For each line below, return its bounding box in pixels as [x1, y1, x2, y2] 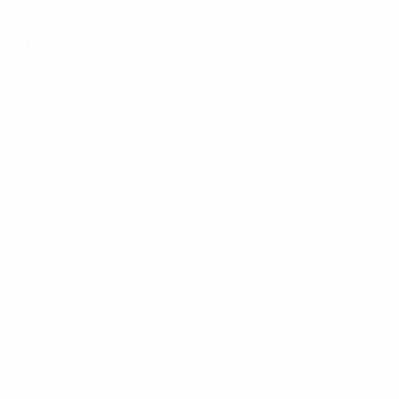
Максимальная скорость [210, 215, 376, 234]
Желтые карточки [210, 268, 328, 288]
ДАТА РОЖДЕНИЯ [7, 20, 95, 35]
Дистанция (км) [7, 268, 114, 288]
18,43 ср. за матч [210, 143, 319, 163]
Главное [7, 69, 94, 99]
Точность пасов [7, 215, 113, 234]
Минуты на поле [210, 126, 315, 145]
